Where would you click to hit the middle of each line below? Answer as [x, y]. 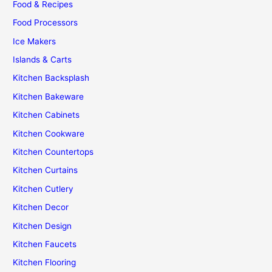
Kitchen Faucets [45, 244]
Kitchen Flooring [45, 263]
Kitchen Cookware [49, 133]
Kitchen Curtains [46, 170]
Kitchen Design [42, 226]
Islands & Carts [42, 59]
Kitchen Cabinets [46, 115]
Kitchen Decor [41, 207]
